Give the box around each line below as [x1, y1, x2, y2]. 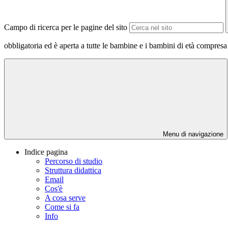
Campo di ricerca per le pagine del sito [4, 23, 127, 32]
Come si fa [45, 203, 79, 212]
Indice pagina [24, 148, 68, 157]
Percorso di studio [45, 157, 102, 166]
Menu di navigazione [161, 130, 223, 138]
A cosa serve [45, 193, 85, 203]
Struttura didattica [45, 166, 101, 175]
